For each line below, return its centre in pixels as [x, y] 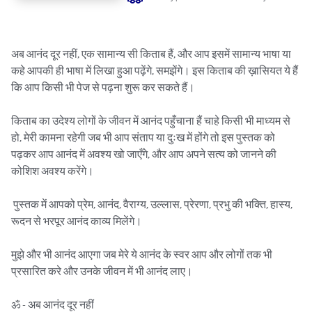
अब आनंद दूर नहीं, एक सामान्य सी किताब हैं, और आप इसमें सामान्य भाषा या [152, 54]
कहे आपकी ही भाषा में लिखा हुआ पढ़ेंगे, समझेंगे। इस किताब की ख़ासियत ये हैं [156, 71]
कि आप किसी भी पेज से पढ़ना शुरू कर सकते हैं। [103, 87]
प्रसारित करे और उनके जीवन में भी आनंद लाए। [102, 271]
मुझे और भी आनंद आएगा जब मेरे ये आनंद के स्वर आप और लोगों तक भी [143, 255]
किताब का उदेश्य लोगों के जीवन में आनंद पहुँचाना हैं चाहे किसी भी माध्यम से [152, 121]
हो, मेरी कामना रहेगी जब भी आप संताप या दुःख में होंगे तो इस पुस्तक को [144, 138]
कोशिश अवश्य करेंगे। [53, 171]
